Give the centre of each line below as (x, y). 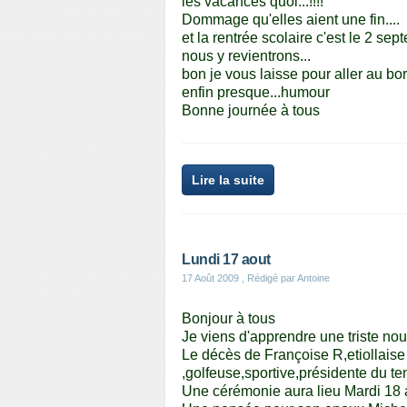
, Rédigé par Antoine (284, 278)
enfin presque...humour (256, 92)
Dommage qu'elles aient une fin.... (291, 20)
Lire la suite (228, 180)
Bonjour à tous (228, 318)
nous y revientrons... (246, 56)
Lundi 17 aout (226, 259)
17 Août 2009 (210, 278)
